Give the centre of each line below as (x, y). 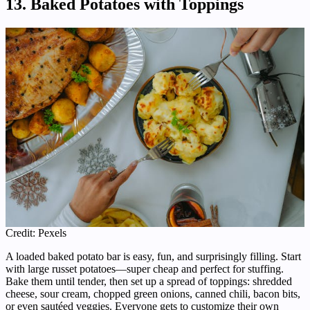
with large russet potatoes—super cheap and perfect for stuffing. (145, 268)
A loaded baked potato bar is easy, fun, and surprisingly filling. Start (153, 256)
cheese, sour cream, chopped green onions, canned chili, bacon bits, (153, 293)
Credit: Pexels (36, 232)
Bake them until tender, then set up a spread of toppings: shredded (149, 281)
